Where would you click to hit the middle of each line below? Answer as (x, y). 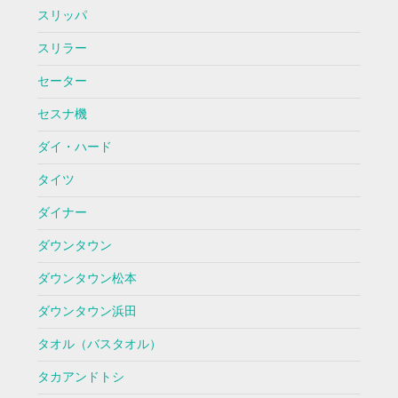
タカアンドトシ (80, 378)
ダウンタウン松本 (87, 279)
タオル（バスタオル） (99, 345)
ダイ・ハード (74, 147)
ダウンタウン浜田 (87, 312)
